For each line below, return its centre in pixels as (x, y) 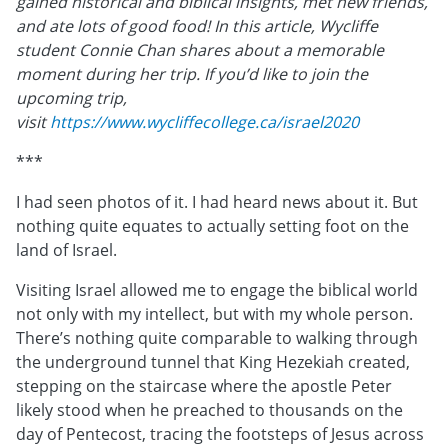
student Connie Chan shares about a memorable (200, 49)
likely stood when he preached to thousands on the (209, 409)
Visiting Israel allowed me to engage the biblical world (217, 289)
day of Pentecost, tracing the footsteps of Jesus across (220, 433)
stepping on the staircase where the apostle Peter (204, 385)
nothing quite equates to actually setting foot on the (212, 225)
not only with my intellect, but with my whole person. (214, 313)
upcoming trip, (71, 97)
